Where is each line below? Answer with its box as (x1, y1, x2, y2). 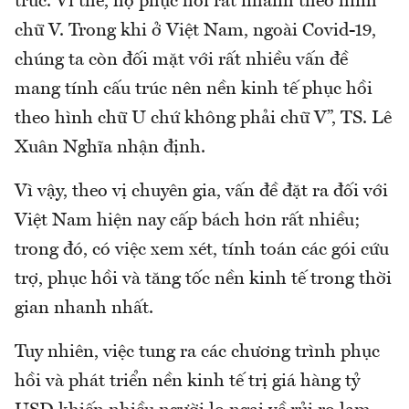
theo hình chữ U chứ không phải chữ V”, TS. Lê (15, 109, 392, 128)
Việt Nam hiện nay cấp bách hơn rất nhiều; (15, 211, 361, 230)
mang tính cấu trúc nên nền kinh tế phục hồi (15, 79, 372, 99)
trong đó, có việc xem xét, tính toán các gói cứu (15, 240, 389, 259)
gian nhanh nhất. (15, 299, 153, 318)
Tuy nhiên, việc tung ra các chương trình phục (15, 342, 380, 362)
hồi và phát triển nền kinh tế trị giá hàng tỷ (15, 372, 360, 391)
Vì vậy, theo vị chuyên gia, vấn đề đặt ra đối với (15, 182, 388, 201)
